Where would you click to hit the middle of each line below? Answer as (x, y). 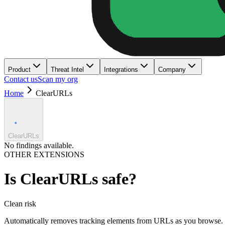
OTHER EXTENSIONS (44, 154)
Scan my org (58, 79)
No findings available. (39, 145)
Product (19, 70)
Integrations (121, 70)
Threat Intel (67, 70)
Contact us (21, 79)
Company (172, 70)
